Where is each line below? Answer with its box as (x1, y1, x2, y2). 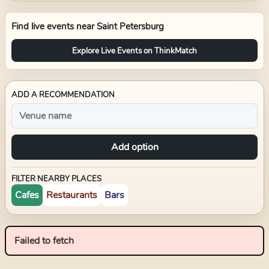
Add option (110, 141, 159, 154)
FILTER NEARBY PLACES (11, 174, 101, 184)
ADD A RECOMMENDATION (11, 89, 115, 100)
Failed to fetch (14, 234, 74, 247)
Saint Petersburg (97, 20, 164, 32)
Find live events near (11, 20, 97, 32)
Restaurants (46, 189, 97, 202)
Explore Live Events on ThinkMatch (72, 44, 197, 56)
